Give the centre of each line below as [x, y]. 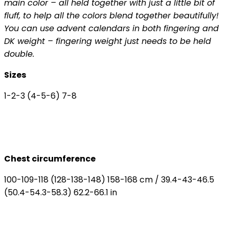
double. [19, 54]
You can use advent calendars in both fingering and [111, 28]
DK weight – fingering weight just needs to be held [108, 41]
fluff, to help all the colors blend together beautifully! [111, 15]
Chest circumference [50, 158]
